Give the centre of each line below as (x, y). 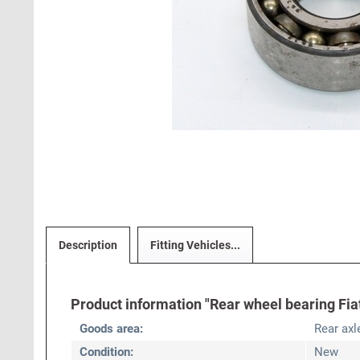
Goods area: (111, 329)
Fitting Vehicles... (195, 245)
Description (88, 245)
